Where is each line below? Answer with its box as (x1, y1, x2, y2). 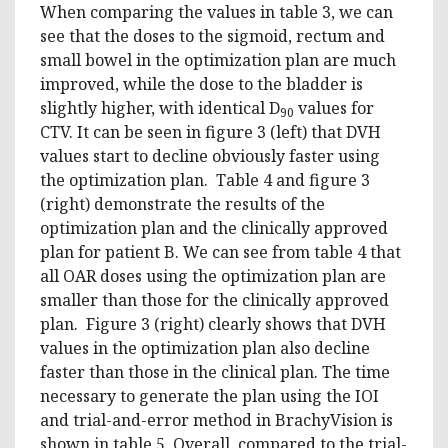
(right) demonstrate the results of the (40, 192, 325, 215)
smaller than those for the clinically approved (40, 288, 389, 311)
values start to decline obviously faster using (40, 144, 380, 167)
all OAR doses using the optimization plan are (40, 264, 386, 287)
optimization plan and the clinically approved (40, 216, 388, 239)
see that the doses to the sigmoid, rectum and (40, 24, 385, 47)
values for (294, 96, 374, 119)
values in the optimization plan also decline (40, 336, 370, 359)
